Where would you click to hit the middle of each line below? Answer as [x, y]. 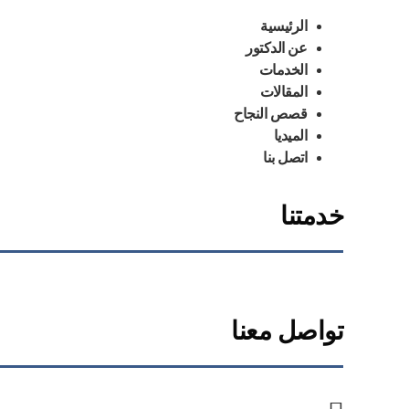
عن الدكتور [276, 48]
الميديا [290, 136]
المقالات [283, 92]
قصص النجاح [270, 114]
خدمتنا [312, 216]
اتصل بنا [285, 158]
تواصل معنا [287, 331]
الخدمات [283, 70]
